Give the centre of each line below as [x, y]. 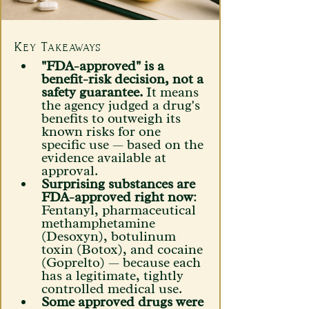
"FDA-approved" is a [104, 66]
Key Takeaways [59, 47]
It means [172, 92]
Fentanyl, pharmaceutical [120, 210]
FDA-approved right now [117, 197]
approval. [70, 171]
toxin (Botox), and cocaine [124, 249]
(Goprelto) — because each [123, 262]
